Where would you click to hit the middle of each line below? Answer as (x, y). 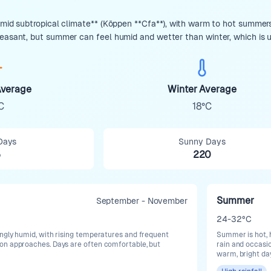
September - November (142, 201)
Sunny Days (202, 142)
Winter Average (202, 89)
